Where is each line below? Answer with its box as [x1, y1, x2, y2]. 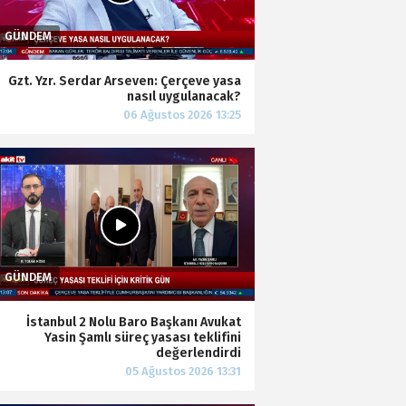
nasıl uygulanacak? [127, 88, 241, 104]
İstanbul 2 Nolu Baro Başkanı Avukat [26, 314, 241, 330]
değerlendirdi [156, 344, 241, 361]
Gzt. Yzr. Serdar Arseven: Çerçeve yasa [8, 72, 241, 89]
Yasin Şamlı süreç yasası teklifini [44, 329, 241, 345]
